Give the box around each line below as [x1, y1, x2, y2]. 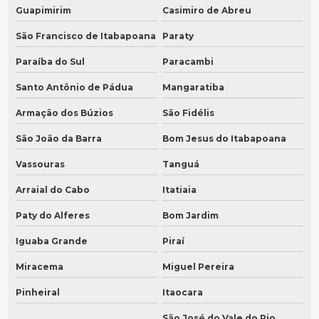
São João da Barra [16, 133, 102, 145]
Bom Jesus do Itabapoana [162, 133, 286, 145]
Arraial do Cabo [16, 184, 90, 196]
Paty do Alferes [16, 210, 90, 221]
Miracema [16, 261, 63, 273]
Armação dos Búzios [16, 108, 113, 119]
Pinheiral [16, 287, 60, 298]
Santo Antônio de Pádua [16, 82, 133, 93]
